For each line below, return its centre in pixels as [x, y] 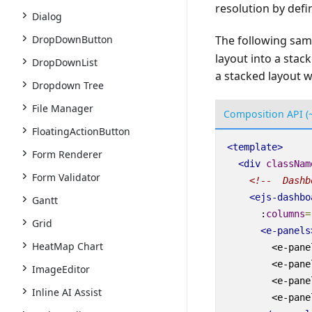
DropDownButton [72, 39]
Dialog [47, 16]
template [255, 147]
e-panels [288, 231]
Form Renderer [67, 154]
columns [285, 214]
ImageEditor [61, 269]
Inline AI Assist [67, 292]
